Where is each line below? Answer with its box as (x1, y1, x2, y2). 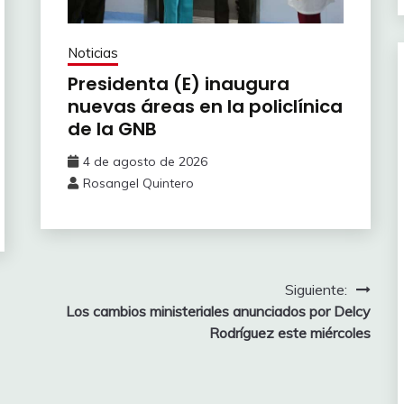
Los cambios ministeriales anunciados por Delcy (65, 301, 371, 320)
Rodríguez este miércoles (208, 323, 371, 342)
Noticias (67, 43, 118, 61)
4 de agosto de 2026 (82, 152, 207, 170)
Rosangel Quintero (82, 174, 194, 191)
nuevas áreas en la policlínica (67, 93, 343, 119)
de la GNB (67, 115, 157, 142)
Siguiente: (284, 280, 347, 298)
